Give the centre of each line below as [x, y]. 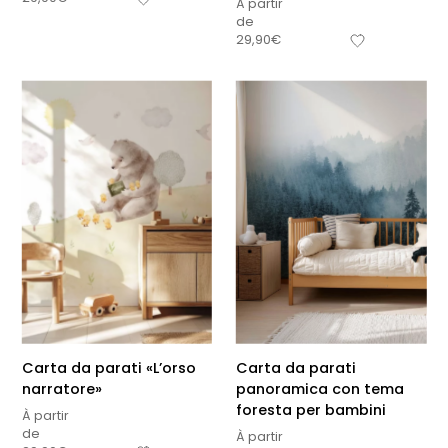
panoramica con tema [320, 388]
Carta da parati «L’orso [108, 367]
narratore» [61, 388]
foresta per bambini [311, 409]
